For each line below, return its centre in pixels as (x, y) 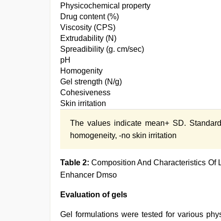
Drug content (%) (90, 17)
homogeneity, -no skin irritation (123, 135)
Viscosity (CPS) (88, 27)
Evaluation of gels (94, 195)
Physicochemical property (105, 6)
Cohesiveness (85, 92)
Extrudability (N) (88, 38)
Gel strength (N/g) (91, 82)
